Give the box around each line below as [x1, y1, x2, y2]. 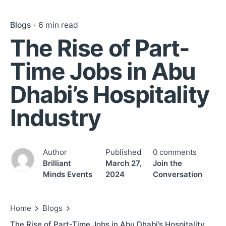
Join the [152, 158, 182, 168]
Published [105, 147, 141, 157]
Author [43, 147, 67, 157]
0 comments [152, 147, 197, 157]
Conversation [152, 169, 202, 180]
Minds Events [43, 169, 92, 180]
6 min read [38, 20, 78, 30]
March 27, [105, 158, 141, 168]
